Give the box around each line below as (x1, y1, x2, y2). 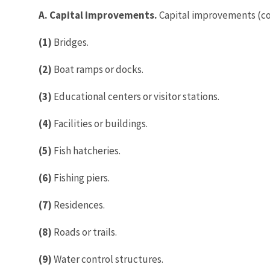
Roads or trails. (52, 225, 117, 239)
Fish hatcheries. (52, 143, 121, 157)
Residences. (52, 198, 105, 212)
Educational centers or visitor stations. (52, 89, 219, 103)
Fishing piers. (52, 171, 110, 184)
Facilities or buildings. (52, 116, 148, 130)
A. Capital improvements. (39, 8, 159, 22)
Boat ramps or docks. (52, 62, 143, 76)
